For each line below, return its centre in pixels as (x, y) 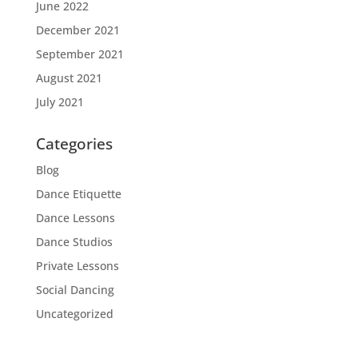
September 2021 (80, 54)
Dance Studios (74, 242)
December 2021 (78, 30)
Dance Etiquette (78, 194)
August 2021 (69, 78)
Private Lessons (77, 266)
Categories (74, 144)
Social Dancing (75, 290)
